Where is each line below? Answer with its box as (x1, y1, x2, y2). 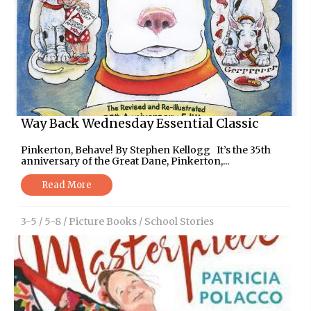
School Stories (144, 215, 214, 228)
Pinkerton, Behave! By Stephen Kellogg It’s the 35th (21, 143, 271, 156)
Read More (42, 178, 92, 191)
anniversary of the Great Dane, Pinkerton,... (21, 154, 229, 167)
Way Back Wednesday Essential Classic (21, 115, 258, 131)
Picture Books (69, 215, 137, 228)
